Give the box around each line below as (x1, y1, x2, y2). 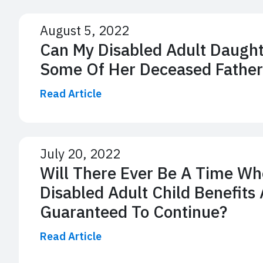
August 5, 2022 (40, 21, 129, 39)
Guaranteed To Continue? (40, 200, 227, 222)
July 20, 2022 (40, 144, 120, 162)
